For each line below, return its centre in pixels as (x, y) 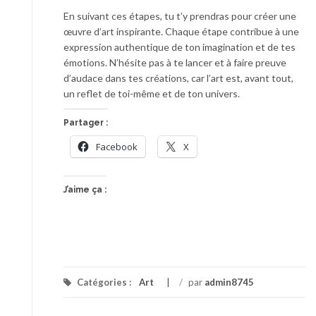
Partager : (86, 123)
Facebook (117, 147)
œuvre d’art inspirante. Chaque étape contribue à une (181, 32)
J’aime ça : (85, 190)
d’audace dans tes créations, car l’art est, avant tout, (178, 78)
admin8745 (229, 282)
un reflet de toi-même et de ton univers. (152, 94)
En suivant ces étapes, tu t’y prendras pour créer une (180, 16)
